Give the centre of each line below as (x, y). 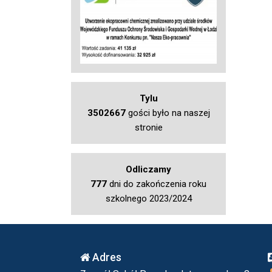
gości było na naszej (168, 113)
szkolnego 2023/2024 (148, 199)
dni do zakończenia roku (157, 184)
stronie (148, 128)
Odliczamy (148, 170)
